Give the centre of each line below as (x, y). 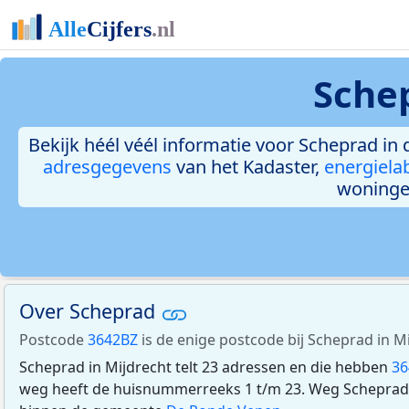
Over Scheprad (90, 311)
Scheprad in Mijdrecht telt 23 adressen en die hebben (205, 367)
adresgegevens (107, 167)
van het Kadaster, (247, 167)
